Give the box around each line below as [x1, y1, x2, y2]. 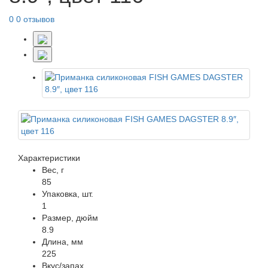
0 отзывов [16, 14, 54, 24]
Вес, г [42, 165, 64, 175]
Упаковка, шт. [42, 189, 93, 199]
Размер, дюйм [42, 213, 98, 223]
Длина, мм [42, 237, 83, 246]
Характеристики [18, 153, 80, 163]
